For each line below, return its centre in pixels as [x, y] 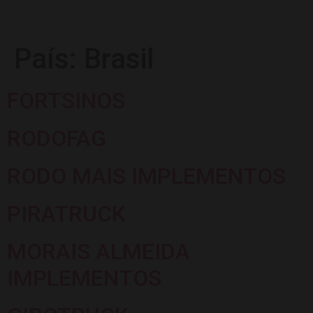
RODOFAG [57, 138]
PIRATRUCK [66, 214]
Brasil [119, 59]
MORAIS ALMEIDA [99, 252]
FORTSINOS [66, 101]
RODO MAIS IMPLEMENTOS [146, 176]
